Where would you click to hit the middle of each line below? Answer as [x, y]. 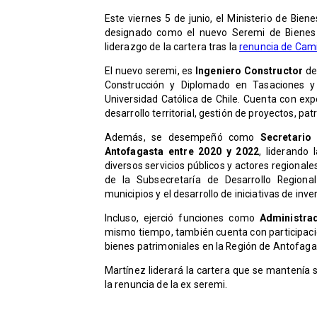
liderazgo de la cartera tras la [172, 47]
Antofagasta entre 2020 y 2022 [181, 152]
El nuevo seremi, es [149, 71]
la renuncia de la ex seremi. [167, 285]
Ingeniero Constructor [248, 71]
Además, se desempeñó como [182, 138]
